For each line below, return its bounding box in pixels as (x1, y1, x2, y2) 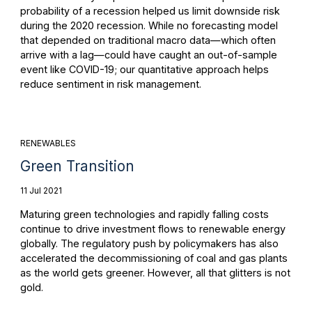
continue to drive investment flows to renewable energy (19, 222, 286, 235)
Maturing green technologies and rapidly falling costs (19, 208, 269, 220)
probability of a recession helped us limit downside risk (19, 5, 280, 17)
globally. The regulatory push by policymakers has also (19, 237, 279, 249)
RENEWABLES (19, 137, 76, 148)
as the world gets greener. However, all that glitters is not (19, 266, 290, 279)
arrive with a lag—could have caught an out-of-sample (19, 49, 277, 61)
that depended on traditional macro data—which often (19, 34, 276, 47)
